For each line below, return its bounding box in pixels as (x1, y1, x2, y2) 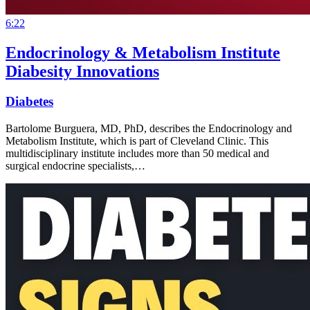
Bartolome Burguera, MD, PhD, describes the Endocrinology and (6, 122, 292, 135)
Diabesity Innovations (6, 62, 159, 80)
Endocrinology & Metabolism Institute (6, 43, 280, 62)
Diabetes (6, 94, 53, 109)
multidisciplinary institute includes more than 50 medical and (6, 147, 269, 160)
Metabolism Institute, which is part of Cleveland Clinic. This (6, 135, 268, 147)
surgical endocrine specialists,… (6, 160, 145, 172)
